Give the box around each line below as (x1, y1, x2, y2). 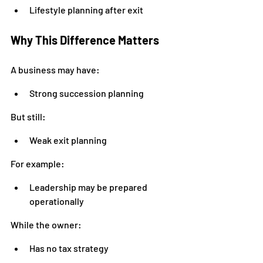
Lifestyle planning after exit (29, 4, 143, 15)
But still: (11, 111, 46, 122)
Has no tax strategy (29, 242, 109, 254)
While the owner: (11, 219, 82, 230)
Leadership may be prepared (29, 181, 149, 193)
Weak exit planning (29, 134, 107, 146)
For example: (11, 158, 65, 169)
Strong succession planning (29, 87, 144, 99)
